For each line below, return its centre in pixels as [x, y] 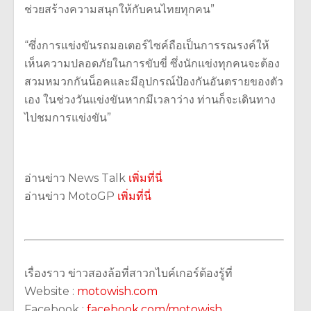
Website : [51, 292]
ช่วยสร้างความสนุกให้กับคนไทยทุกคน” [119, 10]
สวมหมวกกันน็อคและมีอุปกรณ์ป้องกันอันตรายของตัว [154, 82]
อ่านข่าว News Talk [76, 178]
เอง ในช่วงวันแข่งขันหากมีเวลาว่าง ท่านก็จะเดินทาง [150, 100]
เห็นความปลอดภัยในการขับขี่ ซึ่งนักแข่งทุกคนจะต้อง [152, 64]
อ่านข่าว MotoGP [71, 196]
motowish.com [119, 292]
